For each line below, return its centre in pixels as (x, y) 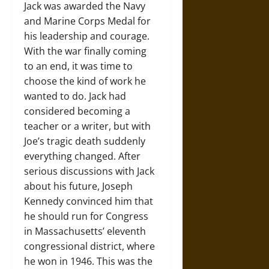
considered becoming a (77, 111)
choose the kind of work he (85, 81)
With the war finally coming (85, 51)
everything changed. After (82, 156)
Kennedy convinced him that (89, 201)
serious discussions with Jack (89, 171)
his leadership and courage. (87, 36)
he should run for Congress (86, 216)
